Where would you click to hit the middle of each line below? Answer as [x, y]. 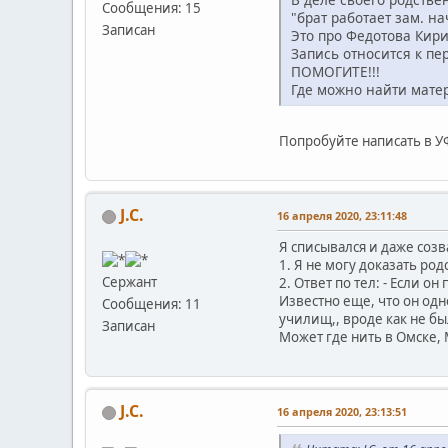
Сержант [129, 282]
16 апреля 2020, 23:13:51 [342, 412]
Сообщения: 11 [151, 304]
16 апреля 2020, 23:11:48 [342, 216]
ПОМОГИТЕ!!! [335, 72]
